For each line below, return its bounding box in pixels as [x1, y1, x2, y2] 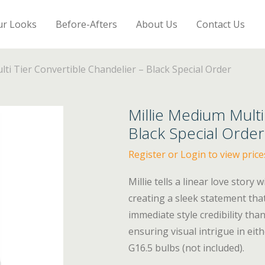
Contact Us [196, 17, 245, 31]
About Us [136, 17, 178, 31]
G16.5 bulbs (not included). [128, 241, 245, 254]
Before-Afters [56, 17, 118, 31]
